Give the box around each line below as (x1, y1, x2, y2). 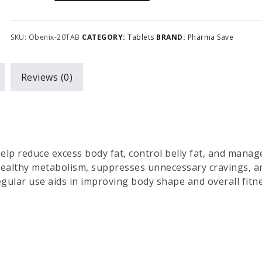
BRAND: (156, 32, 188, 42)
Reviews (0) (20, 71, 73, 84)
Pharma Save (187, 32, 234, 42)
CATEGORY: (82, 32, 128, 42)
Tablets (127, 32, 154, 42)
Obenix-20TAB (28, 32, 80, 42)
